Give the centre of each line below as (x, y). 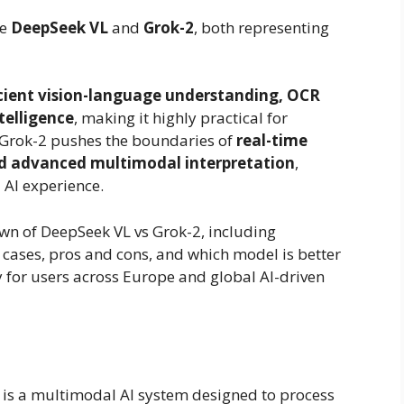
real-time (272, 141)
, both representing (262, 27)
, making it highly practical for (181, 118)
